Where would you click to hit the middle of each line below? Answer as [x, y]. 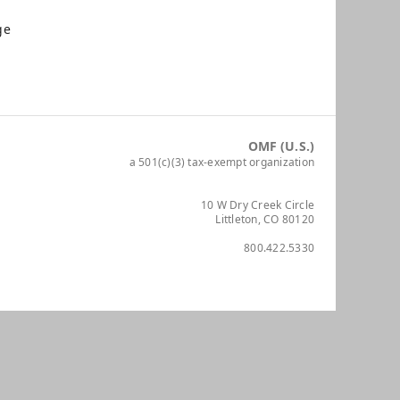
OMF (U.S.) [281, 146]
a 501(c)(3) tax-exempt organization [221, 162]
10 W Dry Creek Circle [257, 205]
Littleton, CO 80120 [265, 220]
